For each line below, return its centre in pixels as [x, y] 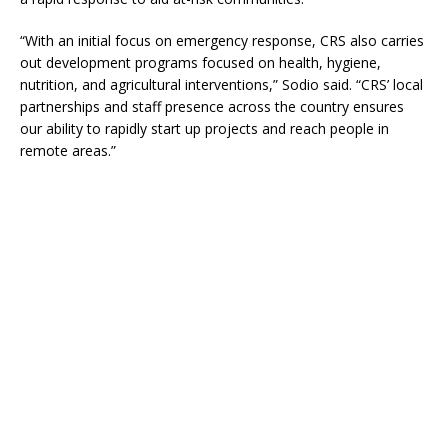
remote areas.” [68, 151]
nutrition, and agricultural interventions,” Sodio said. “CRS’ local [221, 85]
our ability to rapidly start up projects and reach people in [204, 129]
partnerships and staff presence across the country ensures [212, 107]
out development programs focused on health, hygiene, [200, 63]
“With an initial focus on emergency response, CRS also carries [222, 41]
